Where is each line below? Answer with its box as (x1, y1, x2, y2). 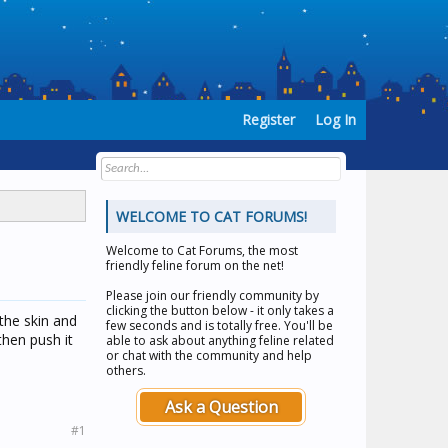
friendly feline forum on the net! (106, 257, 284, 274)
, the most (242, 242, 298, 259)
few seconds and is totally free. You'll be (106, 317, 333, 334)
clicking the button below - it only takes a (106, 302, 334, 319)
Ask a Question (164, 396, 278, 418)
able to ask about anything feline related (106, 332, 334, 349)
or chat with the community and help (106, 347, 312, 364)
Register (242, 110, 295, 129)
